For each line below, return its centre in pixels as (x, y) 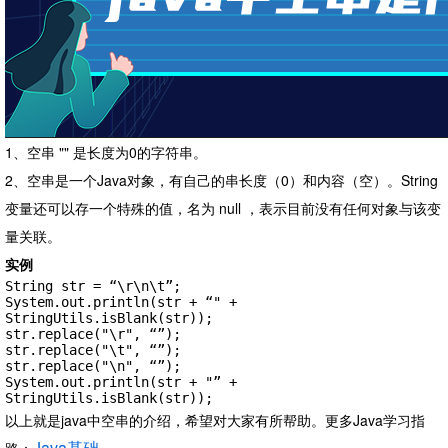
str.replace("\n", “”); (93, 366)
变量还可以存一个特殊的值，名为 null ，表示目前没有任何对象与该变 (223, 208)
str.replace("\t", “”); (93, 350)
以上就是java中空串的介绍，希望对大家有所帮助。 (165, 420)
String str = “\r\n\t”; (93, 286)
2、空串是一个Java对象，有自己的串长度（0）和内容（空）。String (221, 180)
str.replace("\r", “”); (93, 334)
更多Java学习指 (375, 420)
